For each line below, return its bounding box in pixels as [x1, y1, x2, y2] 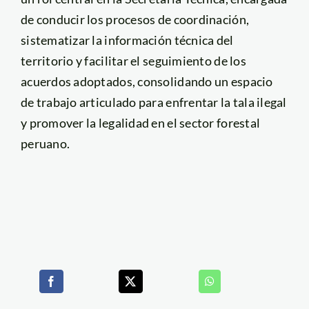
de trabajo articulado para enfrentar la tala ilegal [20, 94, 287, 110]
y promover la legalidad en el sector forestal [20, 115, 261, 131]
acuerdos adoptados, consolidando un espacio [20, 74, 273, 90]
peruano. [20, 136, 70, 152]
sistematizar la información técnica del [20, 32, 234, 48]
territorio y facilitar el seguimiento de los [20, 53, 246, 69]
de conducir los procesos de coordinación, [20, 12, 250, 28]
